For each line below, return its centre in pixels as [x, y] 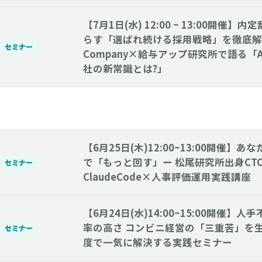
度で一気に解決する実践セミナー [158, 242]
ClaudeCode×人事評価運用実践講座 [167, 177]
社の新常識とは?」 [125, 68]
